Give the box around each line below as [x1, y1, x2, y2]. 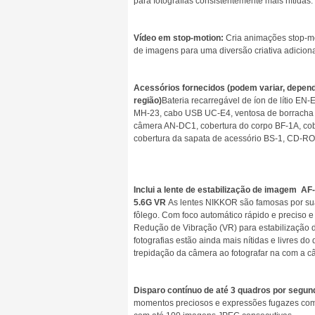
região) [134, 96, 162, 105]
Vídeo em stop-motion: [134, 33, 224, 43]
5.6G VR [134, 198, 166, 207]
